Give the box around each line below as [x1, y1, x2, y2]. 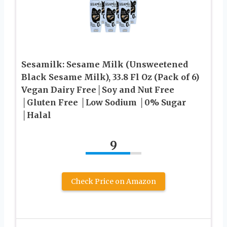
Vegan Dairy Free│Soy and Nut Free [21, 85, 174, 95]
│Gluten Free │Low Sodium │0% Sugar [21, 97, 186, 108]
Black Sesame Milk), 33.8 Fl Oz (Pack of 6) [21, 72, 199, 83]
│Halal [21, 110, 51, 121]
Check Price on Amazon [71, 177, 156, 186]
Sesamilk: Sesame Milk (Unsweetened [21, 59, 188, 70]
